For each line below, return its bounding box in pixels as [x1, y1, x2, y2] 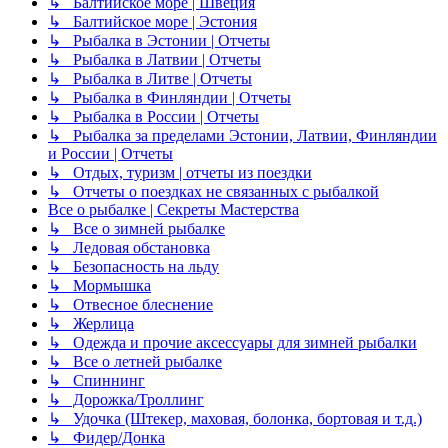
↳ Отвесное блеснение [48, 296, 213, 314]
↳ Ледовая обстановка [48, 239, 210, 257]
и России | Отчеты [48, 145, 173, 163]
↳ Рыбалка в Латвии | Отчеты [48, 51, 261, 69]
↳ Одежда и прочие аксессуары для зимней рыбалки [48, 334, 417, 352]
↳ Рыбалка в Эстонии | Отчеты [48, 32, 270, 50]
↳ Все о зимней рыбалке [48, 220, 225, 238]
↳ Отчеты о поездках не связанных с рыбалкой [48, 183, 379, 201]
